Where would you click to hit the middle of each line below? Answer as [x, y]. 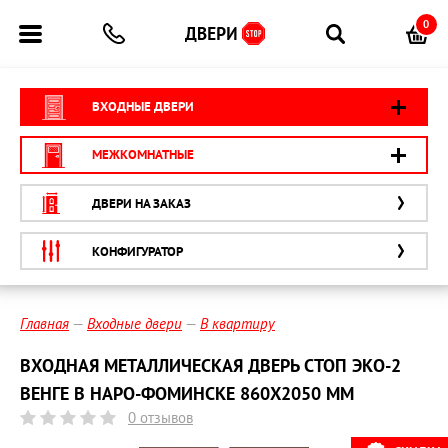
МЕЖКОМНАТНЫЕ [143, 154]
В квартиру [237, 323]
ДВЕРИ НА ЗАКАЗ [141, 203]
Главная [44, 323]
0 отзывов [160, 417]
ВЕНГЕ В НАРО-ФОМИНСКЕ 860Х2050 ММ [187, 393]
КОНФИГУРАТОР [137, 251]
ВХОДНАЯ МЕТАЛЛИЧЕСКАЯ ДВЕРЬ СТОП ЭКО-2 [210, 365]
